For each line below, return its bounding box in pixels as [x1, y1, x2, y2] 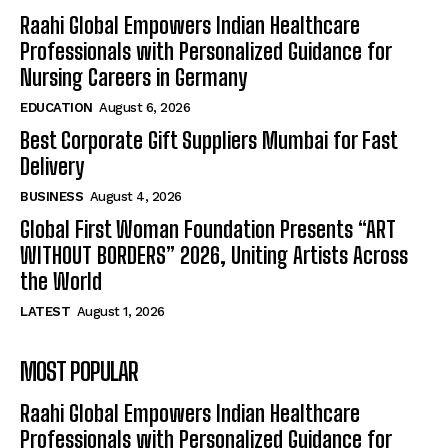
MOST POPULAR [20, 357, 138, 387]
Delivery [20, 153, 84, 181]
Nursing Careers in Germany [20, 64, 247, 92]
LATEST [20, 304, 70, 320]
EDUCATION [20, 100, 93, 116]
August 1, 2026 [76, 304, 165, 320]
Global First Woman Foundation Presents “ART [20, 216, 396, 244]
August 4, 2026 [89, 189, 182, 205]
